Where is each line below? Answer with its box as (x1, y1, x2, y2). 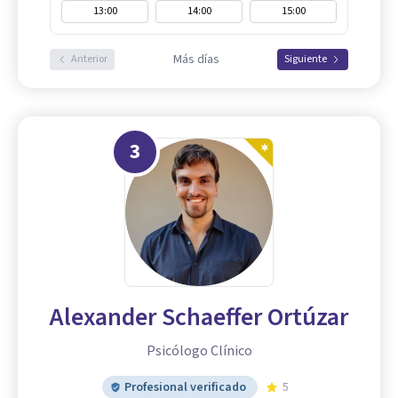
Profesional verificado (124, 378, 246, 396)
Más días (172, 51, 219, 68)
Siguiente (284, 52, 327, 67)
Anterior (71, 52, 107, 67)
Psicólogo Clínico (146, 341, 252, 361)
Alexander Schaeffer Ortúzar (50, 299, 348, 335)
